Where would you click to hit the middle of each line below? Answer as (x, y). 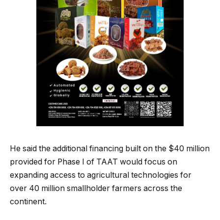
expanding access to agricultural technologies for (101, 175)
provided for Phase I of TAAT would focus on (94, 162)
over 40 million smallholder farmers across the (96, 189)
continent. (28, 202)
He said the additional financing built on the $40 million (110, 149)
